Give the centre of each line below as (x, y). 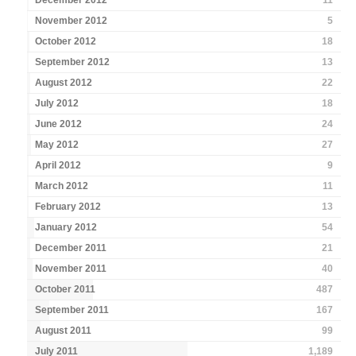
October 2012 (66, 42)
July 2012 (57, 104)
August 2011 (64, 331)
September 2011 (72, 310)
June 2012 (59, 124)
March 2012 (62, 186)
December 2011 (71, 248)
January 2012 (66, 228)
